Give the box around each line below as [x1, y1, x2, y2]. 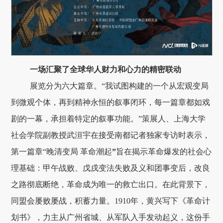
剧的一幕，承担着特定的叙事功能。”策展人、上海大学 [11, 114, 206, 123]
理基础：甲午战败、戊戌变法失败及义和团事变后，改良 [11, 164, 211, 173]
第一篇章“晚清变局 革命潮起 [11, 147, 112, 156]
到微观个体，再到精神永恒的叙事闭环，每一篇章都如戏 [11, 98, 211, 107]
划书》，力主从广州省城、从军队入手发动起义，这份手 [11, 213, 211, 222]
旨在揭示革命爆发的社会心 [116, 147, 212, 156]
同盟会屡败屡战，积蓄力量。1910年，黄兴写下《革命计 [11, 197, 211, 206]
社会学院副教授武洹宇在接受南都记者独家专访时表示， [11, 131, 211, 140]
